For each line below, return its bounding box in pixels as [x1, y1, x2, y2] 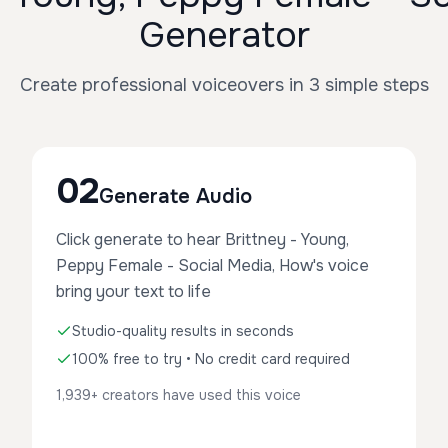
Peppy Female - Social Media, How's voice [56, 255, 369, 276]
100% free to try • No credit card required [72, 350, 350, 368]
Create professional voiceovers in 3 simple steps [19, 74, 429, 96]
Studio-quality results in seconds [72, 322, 294, 340]
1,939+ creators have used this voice [56, 386, 301, 404]
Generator [138, 12, 310, 58]
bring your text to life [56, 281, 211, 302]
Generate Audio [99, 184, 252, 209]
